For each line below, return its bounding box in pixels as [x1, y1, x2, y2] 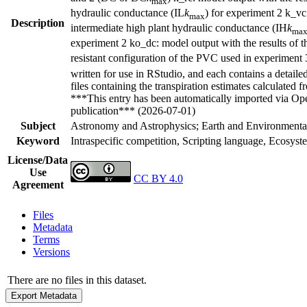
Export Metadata [11, 290, 77, 301]
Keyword [16, 134, 60, 147]
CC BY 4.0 [134, 172, 183, 184]
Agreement [12, 178, 64, 191]
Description [11, 16, 64, 29]
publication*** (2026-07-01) [71, 104, 195, 116]
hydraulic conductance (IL [71, 6, 184, 19]
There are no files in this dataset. [8, 273, 147, 286]
